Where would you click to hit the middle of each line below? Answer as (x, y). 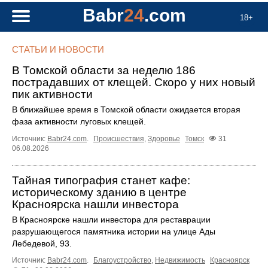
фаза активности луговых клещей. (79, 121)
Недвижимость (180, 261)
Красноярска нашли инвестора (95, 205)
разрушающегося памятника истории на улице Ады (114, 232)
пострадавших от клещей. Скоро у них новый (134, 82)
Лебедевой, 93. (42, 244)
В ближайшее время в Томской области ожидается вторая (126, 109)
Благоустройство (122, 261)
